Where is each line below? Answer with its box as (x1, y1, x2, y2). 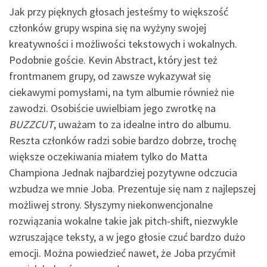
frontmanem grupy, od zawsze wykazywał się (9, 69, 211, 83)
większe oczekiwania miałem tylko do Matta (9, 149, 207, 163)
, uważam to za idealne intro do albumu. (54, 117, 231, 131)
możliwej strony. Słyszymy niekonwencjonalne (9, 197, 213, 212)
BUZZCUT (9, 117, 54, 131)
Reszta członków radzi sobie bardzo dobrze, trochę (9, 133, 237, 147)
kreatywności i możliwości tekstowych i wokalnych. (9, 36, 237, 51)
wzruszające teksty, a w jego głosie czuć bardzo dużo (9, 229, 246, 244)
